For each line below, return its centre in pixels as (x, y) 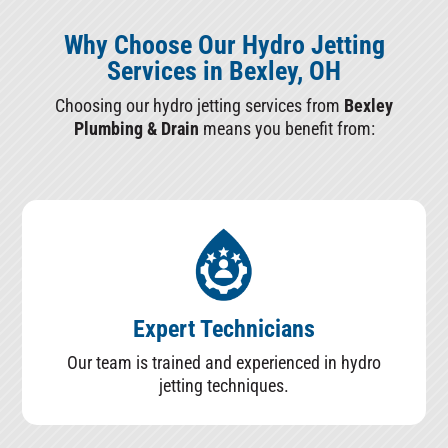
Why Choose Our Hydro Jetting (224, 45)
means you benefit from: (286, 128)
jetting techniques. (224, 386)
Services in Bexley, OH (224, 71)
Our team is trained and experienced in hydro (224, 363)
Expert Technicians (224, 329)
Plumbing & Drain (136, 128)
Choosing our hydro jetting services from (199, 105)
